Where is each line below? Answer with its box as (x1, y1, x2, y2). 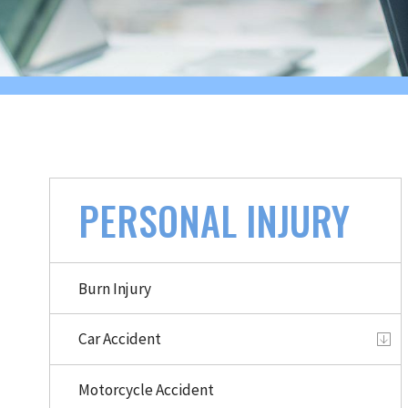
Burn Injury (77, 278, 151, 299)
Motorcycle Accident (77, 379, 214, 400)
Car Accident (77, 329, 161, 350)
